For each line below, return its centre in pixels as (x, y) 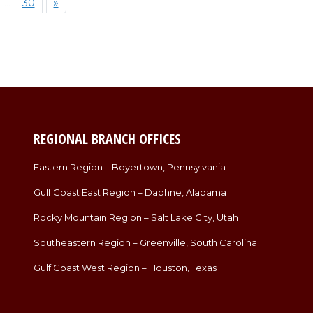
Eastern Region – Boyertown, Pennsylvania (129, 167)
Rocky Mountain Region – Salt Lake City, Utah (136, 218)
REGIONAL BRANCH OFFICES (107, 139)
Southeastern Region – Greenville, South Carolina (145, 243)
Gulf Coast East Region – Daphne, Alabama (130, 192)
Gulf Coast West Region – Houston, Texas (125, 268)
